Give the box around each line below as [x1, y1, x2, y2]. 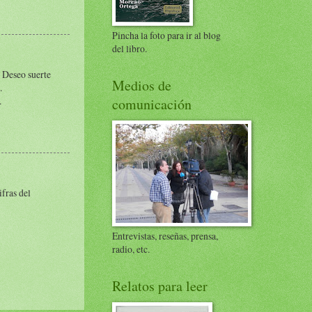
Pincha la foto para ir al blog [112, 29, 221, 42]
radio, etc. [112, 242, 150, 256]
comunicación [112, 95, 192, 114]
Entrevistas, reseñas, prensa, [112, 229, 218, 242]
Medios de [112, 76, 171, 95]
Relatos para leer [112, 276, 208, 295]
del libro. [112, 42, 147, 55]
